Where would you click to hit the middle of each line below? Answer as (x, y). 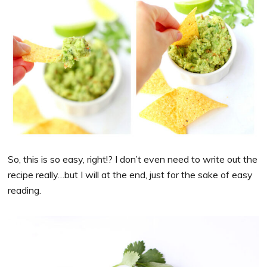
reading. (25, 190)
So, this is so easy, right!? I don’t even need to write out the (133, 159)
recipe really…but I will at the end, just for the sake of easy (131, 174)
